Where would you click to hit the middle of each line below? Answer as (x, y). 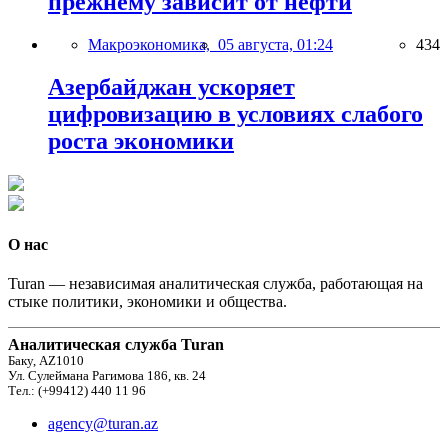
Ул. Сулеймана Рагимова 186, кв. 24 (107, 376)
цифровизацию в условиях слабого (235, 113)
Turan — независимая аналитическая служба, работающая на (215, 284)
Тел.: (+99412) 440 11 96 (77, 391)
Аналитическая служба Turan (116, 345)
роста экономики (141, 140)
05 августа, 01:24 (275, 44)
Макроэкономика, (153, 44)
